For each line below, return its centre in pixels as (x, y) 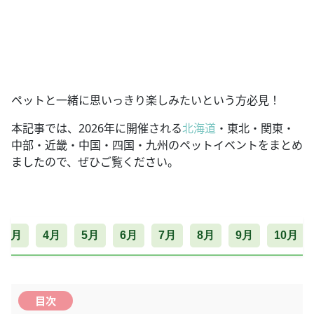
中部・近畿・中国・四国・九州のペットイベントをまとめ (157, 145)
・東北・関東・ (255, 128)
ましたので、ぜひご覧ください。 (95, 162)
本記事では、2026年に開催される (97, 128)
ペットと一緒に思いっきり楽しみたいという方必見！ (146, 100)
